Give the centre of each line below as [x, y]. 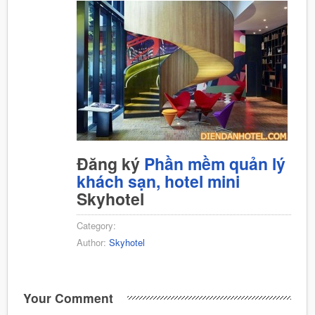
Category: [96, 225]
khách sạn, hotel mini [158, 181]
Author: [93, 242]
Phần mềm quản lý [215, 163]
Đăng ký [110, 163]
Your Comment [68, 297]
